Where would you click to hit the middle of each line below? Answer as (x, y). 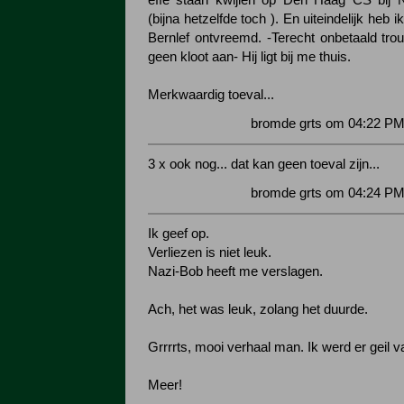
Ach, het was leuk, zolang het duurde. (258, 309)
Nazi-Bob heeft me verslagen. (235, 271)
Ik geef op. (179, 234)
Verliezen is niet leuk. (210, 252)
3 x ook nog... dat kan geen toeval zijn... (264, 164)
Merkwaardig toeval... (211, 95)
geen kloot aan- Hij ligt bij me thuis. (249, 57)
